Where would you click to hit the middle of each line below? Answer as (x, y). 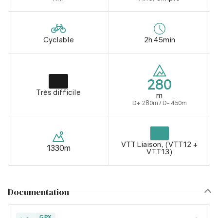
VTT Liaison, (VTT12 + (159, 144)
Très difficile (58, 92)
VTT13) (159, 151)
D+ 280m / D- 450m (159, 103)
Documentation (38, 192)
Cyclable (58, 39)
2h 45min (159, 39)
